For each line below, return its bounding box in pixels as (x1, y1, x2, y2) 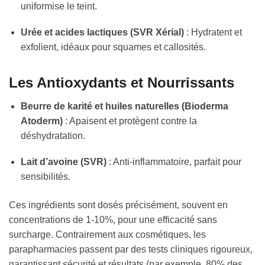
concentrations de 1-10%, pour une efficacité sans (9, 215, 217, 225)
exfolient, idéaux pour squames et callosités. (21, 42, 206, 53)
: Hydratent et (184, 27, 242, 38)
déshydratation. (21, 130, 85, 141)
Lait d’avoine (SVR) (21, 157, 106, 167)
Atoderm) (21, 115, 63, 126)
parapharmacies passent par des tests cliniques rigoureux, (9, 244, 253, 255)
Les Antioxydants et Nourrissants (9, 74, 234, 91)
